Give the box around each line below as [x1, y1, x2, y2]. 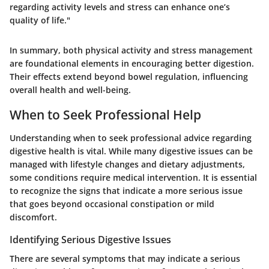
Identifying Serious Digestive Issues [10, 232, 171, 246]
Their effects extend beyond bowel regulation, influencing [10, 71, 248, 83]
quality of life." [10, 14, 70, 26]
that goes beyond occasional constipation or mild [10, 198, 214, 210]
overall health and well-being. [10, 84, 131, 96]
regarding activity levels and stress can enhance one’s [10, 1, 230, 13]
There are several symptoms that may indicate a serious [10, 252, 240, 264]
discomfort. [10, 211, 57, 223]
